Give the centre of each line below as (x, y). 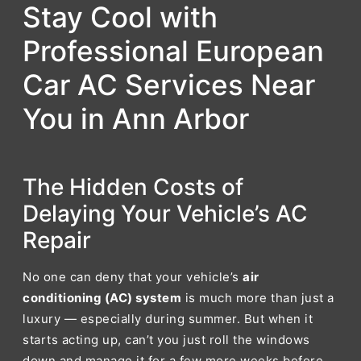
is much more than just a (258, 298)
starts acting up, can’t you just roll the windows (166, 340)
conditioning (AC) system (102, 298)
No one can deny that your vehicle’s (133, 277)
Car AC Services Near (169, 85)
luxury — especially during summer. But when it (168, 319)
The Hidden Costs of (133, 187)
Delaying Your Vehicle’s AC (165, 214)
